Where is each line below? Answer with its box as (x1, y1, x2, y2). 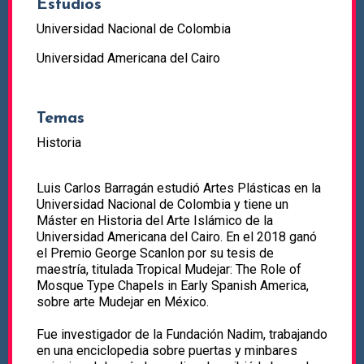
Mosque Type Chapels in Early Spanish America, (37, 278, 309, 294)
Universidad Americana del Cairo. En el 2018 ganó (37, 229, 317, 245)
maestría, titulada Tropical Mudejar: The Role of (37, 262, 301, 278)
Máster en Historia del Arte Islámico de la (37, 213, 273, 229)
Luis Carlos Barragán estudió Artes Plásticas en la (37, 180, 321, 197)
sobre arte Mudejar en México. (37, 294, 209, 310)
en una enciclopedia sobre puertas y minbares (37, 343, 297, 359)
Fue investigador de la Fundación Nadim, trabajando (37, 327, 327, 343)
